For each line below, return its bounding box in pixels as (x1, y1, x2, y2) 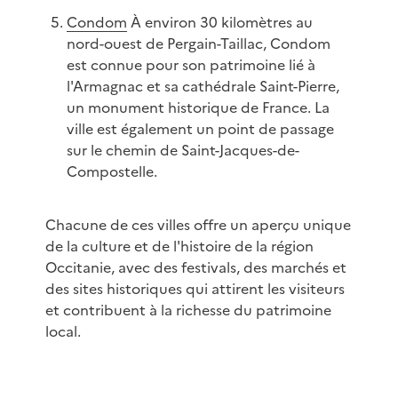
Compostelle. (66, 161, 157, 183)
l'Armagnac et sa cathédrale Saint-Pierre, (66, 76, 339, 98)
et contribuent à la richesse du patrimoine (44, 299, 331, 322)
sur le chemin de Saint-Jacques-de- (66, 139, 299, 162)
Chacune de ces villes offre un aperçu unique (44, 214, 351, 236)
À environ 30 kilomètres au (126, 12, 313, 34)
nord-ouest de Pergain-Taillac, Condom (66, 33, 330, 55)
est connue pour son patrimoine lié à (66, 54, 315, 76)
